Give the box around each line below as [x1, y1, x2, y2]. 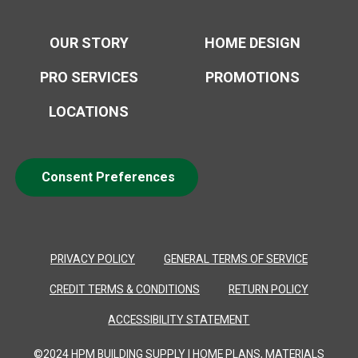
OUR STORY [49, 34, 129, 51]
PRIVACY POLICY [50, 252, 135, 265]
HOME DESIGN [205, 34, 301, 51]
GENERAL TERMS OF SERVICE [163, 252, 308, 265]
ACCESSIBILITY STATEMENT [108, 313, 250, 327]
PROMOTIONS [205, 68, 300, 86]
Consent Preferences [41, 169, 175, 185]
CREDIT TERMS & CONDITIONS [49, 283, 200, 296]
